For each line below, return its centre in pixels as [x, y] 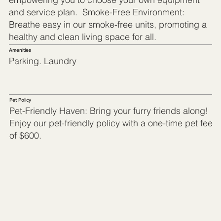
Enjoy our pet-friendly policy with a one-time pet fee [111, 123]
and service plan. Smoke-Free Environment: [96, 12]
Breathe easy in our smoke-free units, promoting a [108, 24]
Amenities [20, 50]
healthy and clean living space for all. [82, 37]
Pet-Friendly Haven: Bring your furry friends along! [109, 110]
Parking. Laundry [42, 61]
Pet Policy [20, 100]
